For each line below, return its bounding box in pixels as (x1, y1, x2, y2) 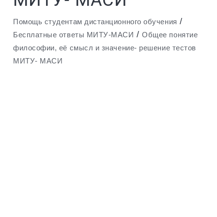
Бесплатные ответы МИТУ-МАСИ (13, 31, 134, 39)
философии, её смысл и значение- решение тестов (13, 44, 196, 52)
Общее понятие (142, 31, 198, 39)
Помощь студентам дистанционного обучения (13, 17, 177, 26)
